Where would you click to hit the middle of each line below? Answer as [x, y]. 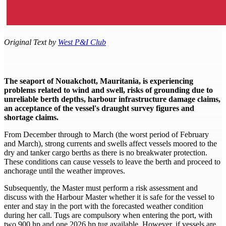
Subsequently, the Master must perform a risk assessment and [101, 188]
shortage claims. [31, 118]
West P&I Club [82, 42]
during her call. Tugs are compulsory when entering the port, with [108, 215]
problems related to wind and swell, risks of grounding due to [108, 90]
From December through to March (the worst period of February [106, 135]
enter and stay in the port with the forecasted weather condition [104, 206]
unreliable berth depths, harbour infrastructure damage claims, [112, 99]
